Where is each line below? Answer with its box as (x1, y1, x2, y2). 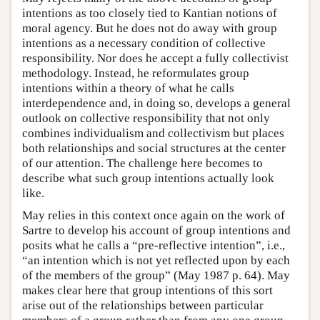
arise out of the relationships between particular (22, 299, 264, 313)
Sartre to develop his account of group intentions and (22, 224, 291, 238)
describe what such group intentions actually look (22, 171, 274, 186)
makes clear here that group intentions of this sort (22, 284, 273, 298)
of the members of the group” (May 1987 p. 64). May (22, 269, 290, 283)
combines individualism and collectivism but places (22, 126, 284, 141)
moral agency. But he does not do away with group (22, 21, 277, 36)
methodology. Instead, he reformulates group (22, 66, 249, 81)
